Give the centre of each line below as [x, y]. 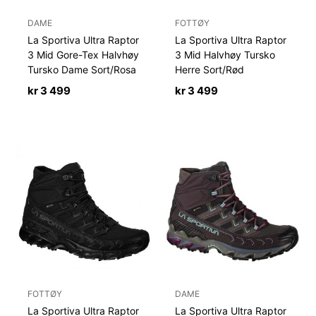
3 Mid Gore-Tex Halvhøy [84, 55]
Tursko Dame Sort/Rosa [82, 70]
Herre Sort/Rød [210, 70]
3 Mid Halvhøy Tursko [225, 55]
